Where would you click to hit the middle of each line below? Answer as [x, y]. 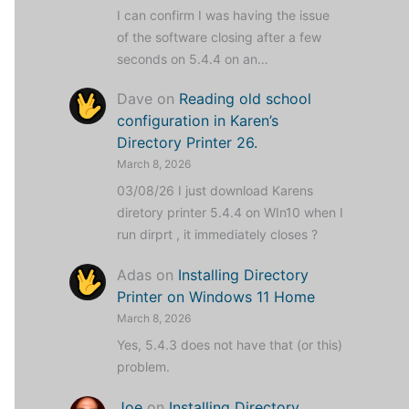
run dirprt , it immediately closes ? [217, 235]
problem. [143, 367]
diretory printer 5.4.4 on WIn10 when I [230, 213]
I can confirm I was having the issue [223, 15]
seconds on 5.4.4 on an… [193, 58]
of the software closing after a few [219, 37]
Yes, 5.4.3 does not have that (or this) [230, 345]
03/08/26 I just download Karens [215, 191]
